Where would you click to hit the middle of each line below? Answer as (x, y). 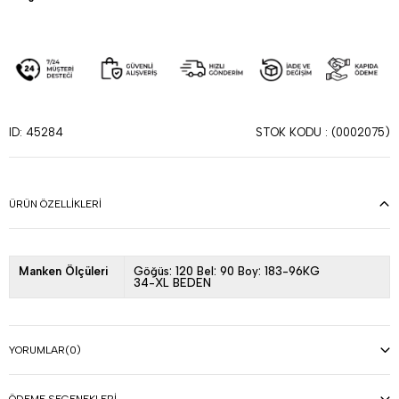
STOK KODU (289, 132)
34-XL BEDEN (172, 283)
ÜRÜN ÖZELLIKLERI (55, 204)
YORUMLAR (37, 350)
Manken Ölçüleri (64, 272)
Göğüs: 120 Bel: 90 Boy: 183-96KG (226, 272)
